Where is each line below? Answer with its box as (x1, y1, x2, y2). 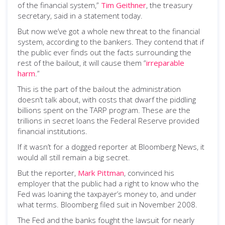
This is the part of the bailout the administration (18, 84, 181, 94)
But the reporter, (18, 168, 78, 178)
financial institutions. (18, 126, 87, 136)
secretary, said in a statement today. (18, 11, 143, 21)
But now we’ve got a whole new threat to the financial (18, 26, 200, 36)
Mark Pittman (78, 168, 124, 178)
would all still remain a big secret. (18, 152, 130, 162)
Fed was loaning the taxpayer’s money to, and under (18, 189, 196, 199)
